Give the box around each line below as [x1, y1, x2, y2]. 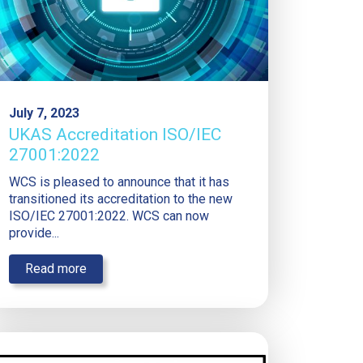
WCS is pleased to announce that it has [9, 174, 229, 190]
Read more [25, 261, 87, 277]
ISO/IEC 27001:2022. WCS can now [9, 208, 209, 224]
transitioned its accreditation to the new [9, 191, 233, 207]
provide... [9, 225, 59, 241]
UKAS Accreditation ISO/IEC [9, 125, 221, 145]
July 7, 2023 [9, 105, 79, 122]
